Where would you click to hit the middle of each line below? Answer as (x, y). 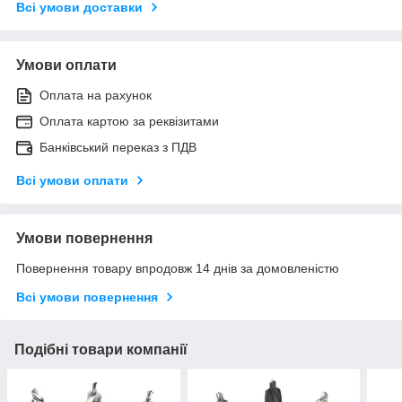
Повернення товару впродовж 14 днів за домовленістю (178, 268)
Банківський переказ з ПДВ (118, 147)
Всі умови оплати (72, 180)
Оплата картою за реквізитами (129, 121)
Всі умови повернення (87, 297)
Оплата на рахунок (96, 95)
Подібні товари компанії (101, 349)
